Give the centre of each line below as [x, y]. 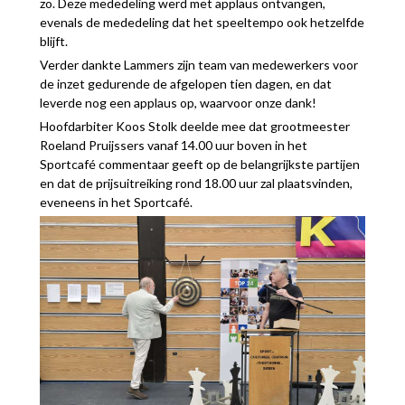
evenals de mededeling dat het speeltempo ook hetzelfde [202, 23]
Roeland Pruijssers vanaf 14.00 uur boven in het [173, 146]
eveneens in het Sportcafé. [116, 202]
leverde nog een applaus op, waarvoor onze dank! [178, 103]
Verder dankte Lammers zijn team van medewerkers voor [198, 65]
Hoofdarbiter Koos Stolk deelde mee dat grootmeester [194, 127]
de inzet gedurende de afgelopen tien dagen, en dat [185, 84]
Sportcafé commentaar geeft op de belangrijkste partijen [199, 165]
